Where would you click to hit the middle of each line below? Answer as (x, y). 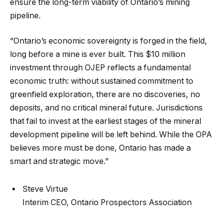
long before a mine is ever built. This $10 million (98, 55)
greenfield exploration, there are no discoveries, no (105, 95)
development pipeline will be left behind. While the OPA (111, 135)
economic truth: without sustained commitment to (102, 81)
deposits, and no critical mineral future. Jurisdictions (106, 108)
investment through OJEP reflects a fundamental (100, 68)
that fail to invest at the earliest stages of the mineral (106, 121)
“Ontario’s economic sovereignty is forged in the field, (109, 41)
